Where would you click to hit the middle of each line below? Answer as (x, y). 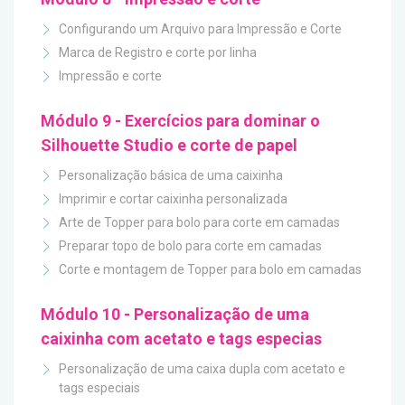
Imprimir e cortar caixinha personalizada (173, 199)
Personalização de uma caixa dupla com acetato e (202, 369)
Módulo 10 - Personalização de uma (175, 314)
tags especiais (99, 388)
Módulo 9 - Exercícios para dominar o (180, 121)
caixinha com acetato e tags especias (181, 339)
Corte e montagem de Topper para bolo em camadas (210, 269)
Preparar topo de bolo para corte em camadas (190, 246)
